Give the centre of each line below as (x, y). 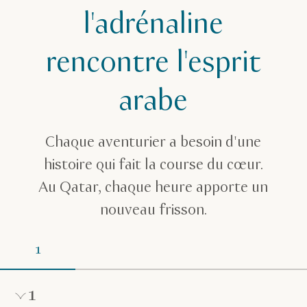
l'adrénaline (153, 24)
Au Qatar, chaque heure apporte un (153, 187)
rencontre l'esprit (153, 63)
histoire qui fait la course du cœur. (153, 165)
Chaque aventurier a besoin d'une (153, 142)
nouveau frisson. (153, 210)
